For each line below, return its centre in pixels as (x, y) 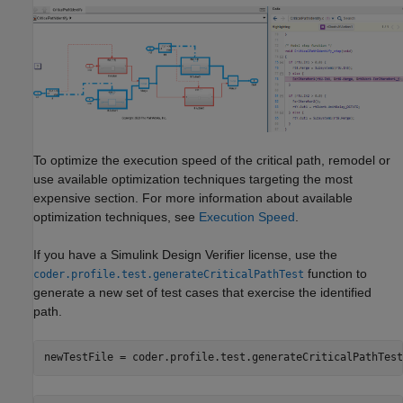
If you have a (72, 254)
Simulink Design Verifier (178, 254)
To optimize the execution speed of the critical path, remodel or (212, 160)
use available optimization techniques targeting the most (193, 179)
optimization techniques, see (116, 216)
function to (336, 273)
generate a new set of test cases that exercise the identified (202, 292)
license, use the (291, 254)
